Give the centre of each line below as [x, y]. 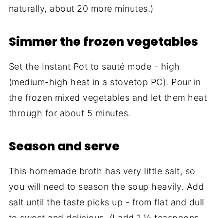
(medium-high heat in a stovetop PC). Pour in [105, 82]
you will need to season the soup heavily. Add [106, 186]
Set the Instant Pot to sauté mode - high [94, 66]
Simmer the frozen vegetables [103, 41]
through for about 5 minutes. [70, 113]
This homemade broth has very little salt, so [102, 171]
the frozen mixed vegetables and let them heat [108, 97]
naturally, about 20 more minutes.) [81, 8]
